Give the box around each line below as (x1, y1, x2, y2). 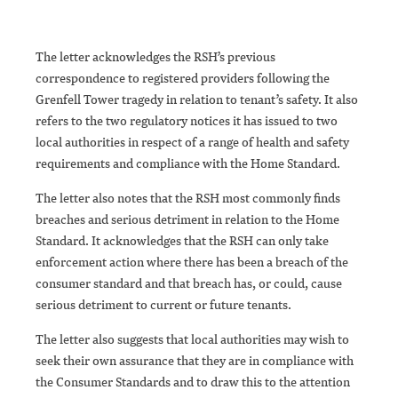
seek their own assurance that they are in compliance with (36, 352, 354, 370)
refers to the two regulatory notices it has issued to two (36, 112, 338, 130)
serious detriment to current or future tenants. (36, 296, 291, 314)
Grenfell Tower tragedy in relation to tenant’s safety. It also (36, 91, 358, 108)
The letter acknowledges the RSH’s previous (36, 48, 275, 66)
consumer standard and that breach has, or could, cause (36, 275, 342, 292)
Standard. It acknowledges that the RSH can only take (36, 232, 329, 250)
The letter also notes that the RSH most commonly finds (36, 189, 340, 207)
